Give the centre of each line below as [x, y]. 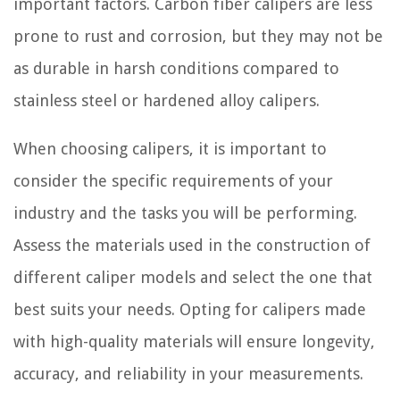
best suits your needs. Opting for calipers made [190, 310]
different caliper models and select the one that [193, 278]
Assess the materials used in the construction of [192, 246]
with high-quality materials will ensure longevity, [194, 342]
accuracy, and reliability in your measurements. [188, 374]
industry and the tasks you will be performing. [185, 213]
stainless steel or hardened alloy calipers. [167, 101]
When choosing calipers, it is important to [170, 149]
